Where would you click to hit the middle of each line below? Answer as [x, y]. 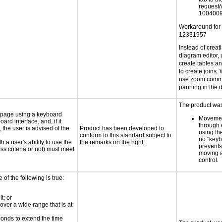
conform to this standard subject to [126, 135]
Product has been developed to [122, 128]
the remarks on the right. [112, 142]
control [208, 160]
